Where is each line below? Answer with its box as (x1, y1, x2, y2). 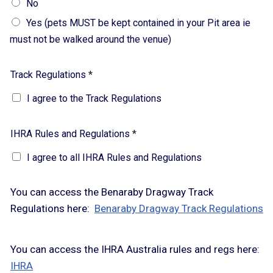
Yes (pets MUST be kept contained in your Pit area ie (26, 17, 250, 29)
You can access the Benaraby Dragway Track (10, 186, 213, 199)
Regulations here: (10, 202, 94, 215)
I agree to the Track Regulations (27, 93, 161, 105)
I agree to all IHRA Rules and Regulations (27, 152, 202, 164)
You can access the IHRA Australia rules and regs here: (10, 243, 260, 256)
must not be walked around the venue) (10, 34, 171, 46)
